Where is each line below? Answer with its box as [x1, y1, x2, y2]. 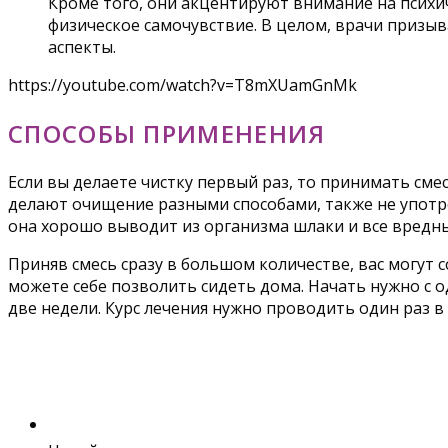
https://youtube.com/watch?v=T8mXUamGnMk [8, 73, 357, 96]
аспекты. [48, 35, 116, 58]
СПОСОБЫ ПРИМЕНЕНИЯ [8, 116, 326, 150]
